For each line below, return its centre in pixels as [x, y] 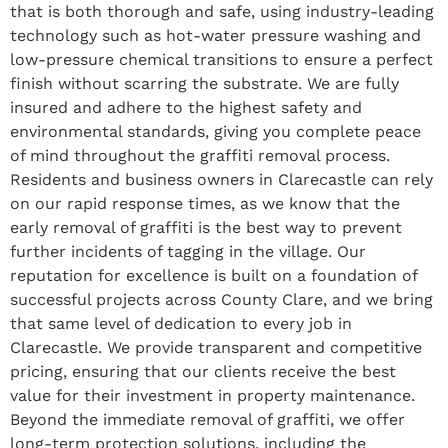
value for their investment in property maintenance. [212, 395]
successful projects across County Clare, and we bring [221, 299]
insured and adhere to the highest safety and [186, 107]
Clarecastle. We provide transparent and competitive [216, 347]
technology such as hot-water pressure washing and [215, 35]
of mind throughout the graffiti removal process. [200, 155]
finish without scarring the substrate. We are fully [204, 83]
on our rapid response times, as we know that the [205, 203]
